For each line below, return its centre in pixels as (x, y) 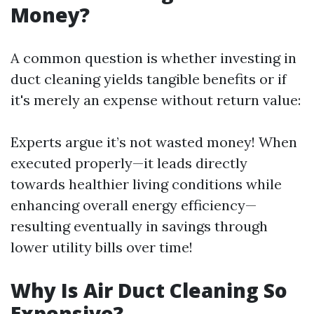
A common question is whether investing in (153, 58)
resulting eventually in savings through (139, 226)
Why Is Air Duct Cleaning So (149, 290)
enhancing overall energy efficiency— (134, 205)
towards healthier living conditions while (146, 184)
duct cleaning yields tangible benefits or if (149, 79)
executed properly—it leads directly (129, 163)
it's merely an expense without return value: (156, 100)
